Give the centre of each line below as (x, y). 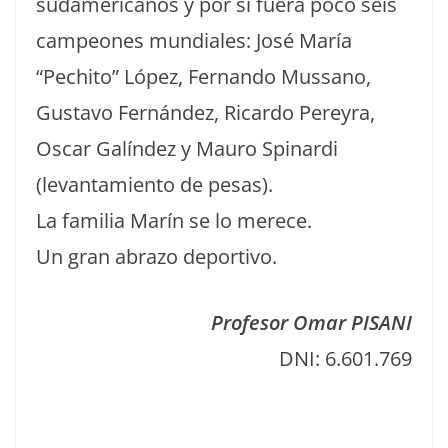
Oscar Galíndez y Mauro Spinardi (187, 148)
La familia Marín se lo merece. (174, 220)
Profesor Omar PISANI (311, 322)
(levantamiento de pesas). (154, 184)
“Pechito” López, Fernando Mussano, (203, 76)
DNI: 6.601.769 (345, 358)
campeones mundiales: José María (194, 40)
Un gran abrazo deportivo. (156, 256)
